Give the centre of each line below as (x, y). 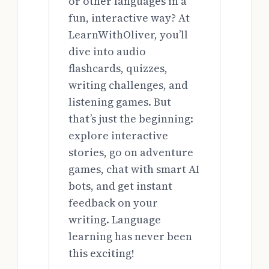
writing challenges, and (128, 85)
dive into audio (107, 52)
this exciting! (101, 253)
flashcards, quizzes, (118, 68)
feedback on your (113, 203)
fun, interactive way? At (129, 18)
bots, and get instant (120, 186)
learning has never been (130, 237)
